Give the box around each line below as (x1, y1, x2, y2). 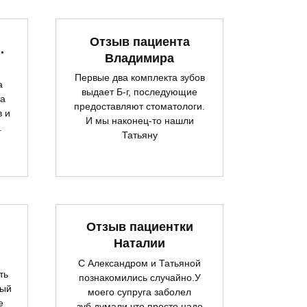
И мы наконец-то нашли (85, 115, 194, 127)
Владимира (105, 51, 174, 65)
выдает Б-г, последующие (82, 86, 197, 98)
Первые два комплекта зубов (74, 72, 205, 84)
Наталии (114, 236, 165, 251)
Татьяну (121, 130, 158, 141)
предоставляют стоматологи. (74, 101, 205, 112)
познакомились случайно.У (78, 272, 201, 284)
